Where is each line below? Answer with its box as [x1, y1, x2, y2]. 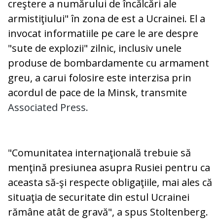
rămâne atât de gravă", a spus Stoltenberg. [8, 205, 208, 219]
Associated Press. [8, 101, 91, 114]
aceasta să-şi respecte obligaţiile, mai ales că [8, 176, 212, 189]
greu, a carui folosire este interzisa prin [8, 71, 191, 85]
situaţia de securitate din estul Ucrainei [8, 190, 189, 204]
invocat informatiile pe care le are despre [8, 27, 198, 40]
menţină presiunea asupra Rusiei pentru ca [8, 161, 210, 175]
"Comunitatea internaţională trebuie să [8, 146, 191, 160]
